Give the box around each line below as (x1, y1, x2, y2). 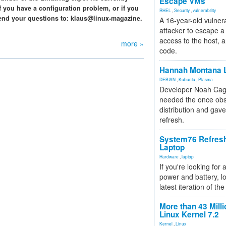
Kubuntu (179, 76, 195, 82)
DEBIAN (159, 76, 176, 82)
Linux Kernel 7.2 (159, 209, 219, 220)
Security (174, 7, 190, 13)
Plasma (198, 76, 213, 82)
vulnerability (193, 7, 216, 13)
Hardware (159, 153, 179, 159)
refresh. (159, 115, 184, 125)
